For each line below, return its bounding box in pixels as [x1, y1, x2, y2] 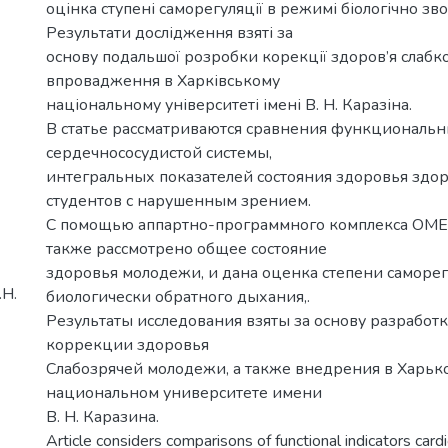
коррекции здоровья [46, 334, 209, 356]
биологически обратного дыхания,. [46, 286, 310, 308]
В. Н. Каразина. [46, 406, 159, 428]
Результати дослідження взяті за [46, 22, 293, 44]
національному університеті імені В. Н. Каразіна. [46, 94, 412, 116]
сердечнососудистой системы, [46, 142, 272, 164]
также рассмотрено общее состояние [46, 238, 327, 260]
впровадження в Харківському [46, 70, 280, 92]
